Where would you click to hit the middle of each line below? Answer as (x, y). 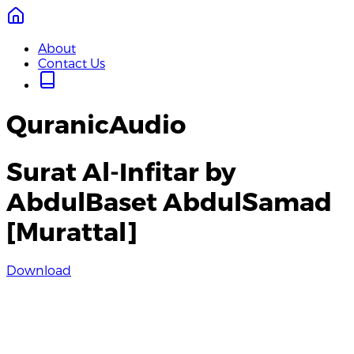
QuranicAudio (96, 124)
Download (39, 270)
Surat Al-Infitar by (121, 170)
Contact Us (72, 63)
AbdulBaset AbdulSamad (169, 200)
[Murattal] (72, 230)
